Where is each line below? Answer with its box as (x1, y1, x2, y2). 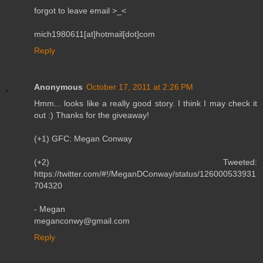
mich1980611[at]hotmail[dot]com (34, 29, 155, 39)
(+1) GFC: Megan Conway (34, 133, 132, 143)
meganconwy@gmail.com (34, 215, 130, 225)
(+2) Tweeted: (34, 157, 257, 167)
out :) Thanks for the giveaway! (34, 110, 149, 120)
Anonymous (34, 82, 83, 92)
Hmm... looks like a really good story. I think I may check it (34, 98, 257, 108)
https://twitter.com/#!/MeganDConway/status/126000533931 (34, 168, 256, 178)
